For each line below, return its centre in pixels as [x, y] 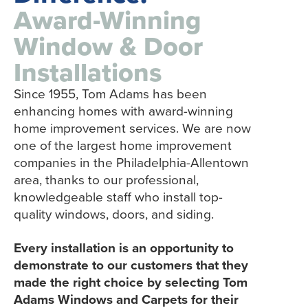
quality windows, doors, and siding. [114, 214]
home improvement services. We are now [132, 128]
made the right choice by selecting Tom [131, 282]
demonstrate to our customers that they [131, 265]
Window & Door [108, 46]
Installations [88, 72]
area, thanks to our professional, [106, 179]
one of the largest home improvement [123, 145]
